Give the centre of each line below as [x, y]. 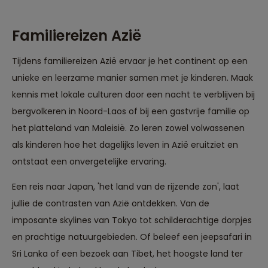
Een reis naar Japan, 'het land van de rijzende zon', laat [126, 186]
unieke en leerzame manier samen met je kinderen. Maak [133, 77]
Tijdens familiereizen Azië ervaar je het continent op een [130, 61]
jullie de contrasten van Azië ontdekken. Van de [111, 203]
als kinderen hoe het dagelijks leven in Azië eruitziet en [125, 144]
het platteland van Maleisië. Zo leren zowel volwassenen [128, 128]
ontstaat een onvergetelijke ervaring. [89, 161]
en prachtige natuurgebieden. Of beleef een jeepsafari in [132, 237]
